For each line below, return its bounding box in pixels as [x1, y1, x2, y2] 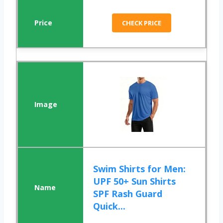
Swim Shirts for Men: [93, 163, 186, 175]
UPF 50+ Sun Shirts [93, 175, 176, 188]
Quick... [93, 200, 126, 213]
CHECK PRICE [122, 18, 162, 28]
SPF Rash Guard [93, 188, 163, 200]
